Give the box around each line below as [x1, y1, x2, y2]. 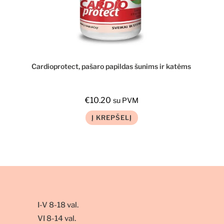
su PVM [113, 95, 139, 105]
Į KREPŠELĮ [91, 113, 132, 121]
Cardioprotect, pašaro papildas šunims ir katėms [31, 61, 192, 70]
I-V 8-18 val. [37, 200, 78, 210]
